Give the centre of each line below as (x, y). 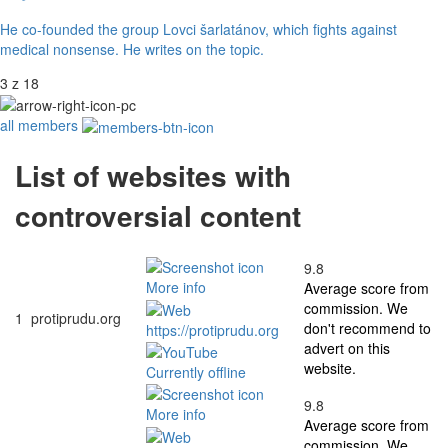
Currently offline (196, 371)
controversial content (158, 216)
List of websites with (153, 176)
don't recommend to (367, 327)
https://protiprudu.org (212, 329)
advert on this (347, 347)
